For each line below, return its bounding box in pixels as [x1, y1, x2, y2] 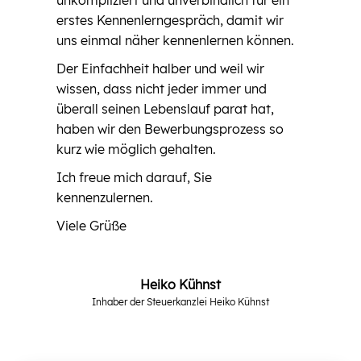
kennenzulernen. [56, 189, 153, 205]
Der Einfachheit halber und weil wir [56, 60, 264, 77]
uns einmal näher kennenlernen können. [56, 31, 297, 48]
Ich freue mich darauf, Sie [56, 168, 212, 185]
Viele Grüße [56, 217, 127, 234]
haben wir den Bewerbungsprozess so [56, 120, 284, 137]
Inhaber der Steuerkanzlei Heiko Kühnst [92, 295, 269, 308]
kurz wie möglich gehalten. [56, 140, 216, 157]
